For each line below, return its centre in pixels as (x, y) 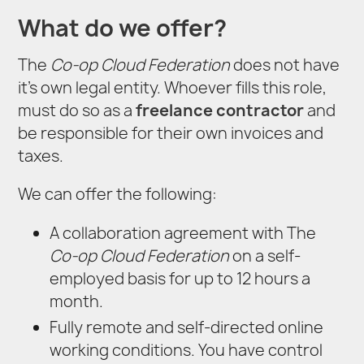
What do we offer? (123, 28)
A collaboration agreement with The (182, 233)
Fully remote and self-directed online (186, 328)
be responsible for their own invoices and (171, 134)
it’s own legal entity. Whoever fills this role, (173, 88)
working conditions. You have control (186, 351)
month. (76, 301)
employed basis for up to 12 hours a (180, 278)
